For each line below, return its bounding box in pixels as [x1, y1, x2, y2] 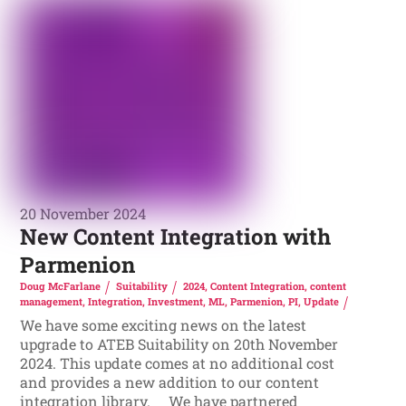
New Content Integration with [20, 222, 332, 252]
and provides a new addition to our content [20, 372, 320, 392]
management [20, 294, 83, 308]
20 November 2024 [20, 204, 147, 224]
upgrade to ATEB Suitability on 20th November [20, 334, 339, 354]
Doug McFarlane [20, 279, 101, 294]
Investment [148, 294, 204, 308]
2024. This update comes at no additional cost [20, 353, 335, 373]
